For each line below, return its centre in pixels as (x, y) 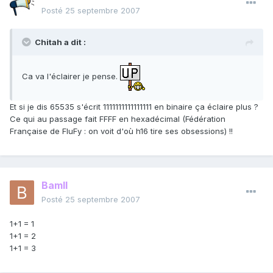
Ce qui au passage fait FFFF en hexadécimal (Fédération (118, 119)
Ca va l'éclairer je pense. (71, 76)
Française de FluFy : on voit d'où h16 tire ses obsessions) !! (121, 131)
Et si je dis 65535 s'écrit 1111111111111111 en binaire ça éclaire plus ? (134, 107)
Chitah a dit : (60, 42)
